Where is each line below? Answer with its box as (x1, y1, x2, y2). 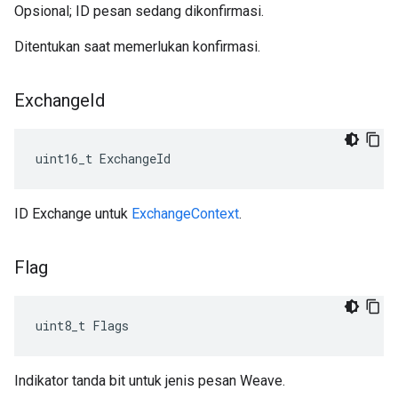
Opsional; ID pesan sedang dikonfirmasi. (14, 3, 264, 20)
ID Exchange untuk (14, 205, 131, 222)
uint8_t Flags (36, 317, 129, 334)
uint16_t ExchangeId (36, 150, 171, 167)
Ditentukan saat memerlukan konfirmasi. (14, 38, 260, 55)
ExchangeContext (131, 205, 239, 222)
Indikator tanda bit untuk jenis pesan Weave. (14, 372, 285, 389)
